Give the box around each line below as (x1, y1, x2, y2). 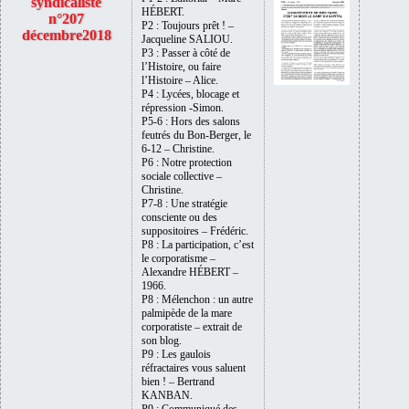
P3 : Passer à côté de (142, 46, 230, 59)
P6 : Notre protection (142, 155, 232, 169)
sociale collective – (142, 169, 222, 183)
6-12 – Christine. (142, 142, 215, 155)
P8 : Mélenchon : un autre (142, 292, 253, 306)
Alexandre (142, 265, 189, 278)
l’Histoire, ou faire (142, 59, 221, 73)
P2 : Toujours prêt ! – (142, 18, 234, 32)
